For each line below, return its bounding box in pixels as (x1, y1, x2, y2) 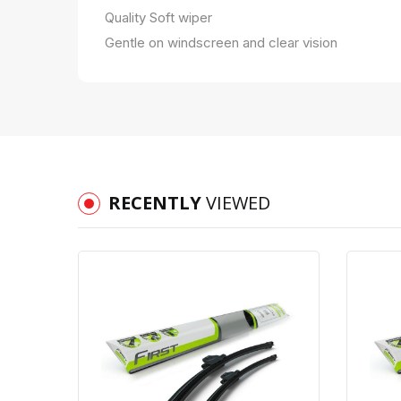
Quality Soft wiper (105, 8, 212, 26)
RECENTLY (108, 190, 206, 215)
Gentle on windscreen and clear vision (105, 33, 337, 51)
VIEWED (206, 190, 270, 215)
